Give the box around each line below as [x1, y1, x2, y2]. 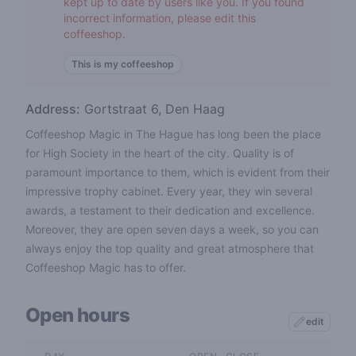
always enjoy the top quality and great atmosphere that [25, 242, 314, 255]
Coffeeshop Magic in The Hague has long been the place [25, 127, 321, 141]
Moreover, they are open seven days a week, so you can [25, 222, 319, 236]
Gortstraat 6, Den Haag [80, 101, 225, 117]
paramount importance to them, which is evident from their [25, 165, 330, 179]
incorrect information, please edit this [64, 11, 256, 25]
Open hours [25, 304, 130, 327]
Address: [25, 101, 80, 117]
